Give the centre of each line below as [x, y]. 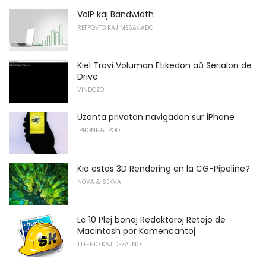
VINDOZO [91, 90]
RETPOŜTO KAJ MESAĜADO [115, 27]
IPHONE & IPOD [99, 131]
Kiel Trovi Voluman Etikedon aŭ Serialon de [164, 66]
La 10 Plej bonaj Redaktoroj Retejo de [151, 220]
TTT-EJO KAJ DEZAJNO [109, 245]
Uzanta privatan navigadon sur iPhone [156, 117]
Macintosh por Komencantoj [136, 231]
